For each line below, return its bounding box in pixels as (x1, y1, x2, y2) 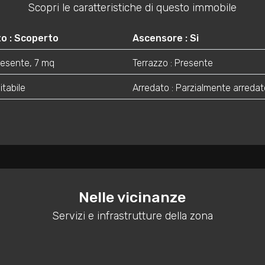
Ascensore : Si (132, 33, 199, 44)
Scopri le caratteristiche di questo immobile (28, 1, 237, 15)
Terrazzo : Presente (132, 57, 213, 69)
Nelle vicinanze (79, 189, 186, 206)
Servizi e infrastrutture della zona (51, 209, 213, 223)
